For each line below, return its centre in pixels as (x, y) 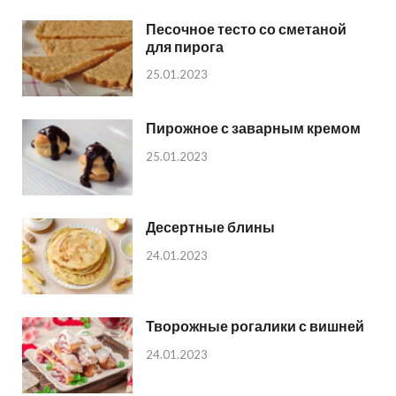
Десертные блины (210, 226)
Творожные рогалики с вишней (255, 325)
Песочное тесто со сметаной (246, 28)
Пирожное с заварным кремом (253, 127)
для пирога (185, 46)
